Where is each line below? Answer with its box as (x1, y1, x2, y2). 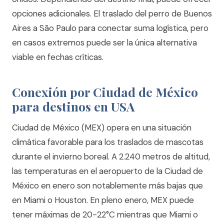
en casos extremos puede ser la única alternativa (12, 37, 197, 48)
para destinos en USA (12, 98, 135, 114)
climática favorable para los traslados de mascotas (12, 136, 203, 147)
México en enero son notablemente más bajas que (12, 180, 203, 191)
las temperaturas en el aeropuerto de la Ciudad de (12, 165, 203, 176)
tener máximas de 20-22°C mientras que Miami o (12, 209, 198, 220)
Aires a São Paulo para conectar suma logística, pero (12, 22, 208, 33)
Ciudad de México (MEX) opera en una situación (12, 122, 191, 133)
